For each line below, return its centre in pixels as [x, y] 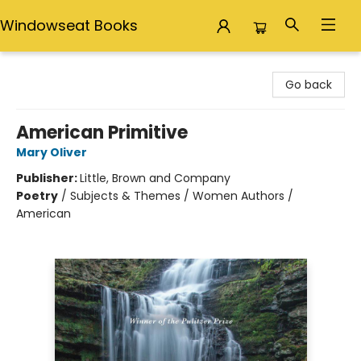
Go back [309, 85]
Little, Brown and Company [155, 178]
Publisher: [48, 178]
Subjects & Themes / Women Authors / [182, 196]
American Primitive [102, 133]
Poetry [37, 196]
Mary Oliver [52, 152]
